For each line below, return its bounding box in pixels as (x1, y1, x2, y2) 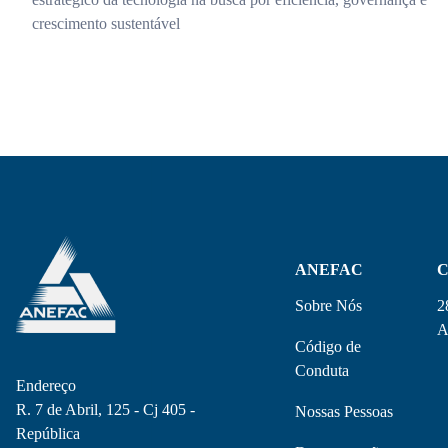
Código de (295, 338, 362, 355)
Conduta (295, 362, 350, 379)
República (16, 425, 80, 442)
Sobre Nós (295, 297, 363, 314)
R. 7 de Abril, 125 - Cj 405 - (16, 401, 195, 418)
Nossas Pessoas (295, 403, 394, 420)
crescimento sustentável (32, 15, 180, 32)
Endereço (16, 377, 76, 394)
